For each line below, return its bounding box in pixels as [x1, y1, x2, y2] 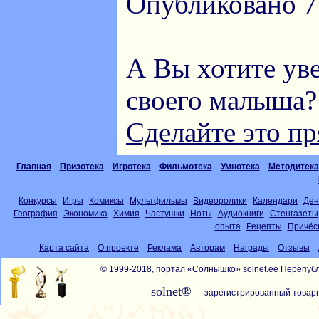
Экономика [63, 209, 108, 219]
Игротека [112, 162, 151, 172]
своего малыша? [126, 85, 317, 115]
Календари [253, 196, 298, 206]
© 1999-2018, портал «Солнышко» [100, 264, 243, 274]
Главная [16, 162, 51, 172]
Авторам [190, 243, 225, 253]
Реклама [147, 243, 182, 253]
